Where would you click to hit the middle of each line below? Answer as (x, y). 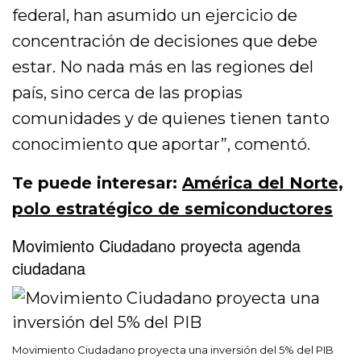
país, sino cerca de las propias (128, 93)
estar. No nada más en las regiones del (163, 67)
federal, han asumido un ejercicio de (155, 15)
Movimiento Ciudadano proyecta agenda (156, 245)
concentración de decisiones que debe (165, 41)
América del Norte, (263, 183)
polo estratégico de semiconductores (173, 209)
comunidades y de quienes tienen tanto (171, 118)
